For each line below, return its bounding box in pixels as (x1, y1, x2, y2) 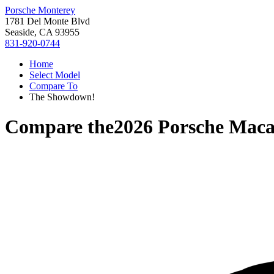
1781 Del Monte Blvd (5, 16, 90, 26)
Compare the (5, 116, 114, 138)
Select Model (29, 70, 80, 80)
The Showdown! (29, 92, 95, 102)
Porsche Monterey (5, 5, 75, 15)
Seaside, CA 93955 (5, 27, 80, 37)
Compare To (29, 81, 78, 91)
